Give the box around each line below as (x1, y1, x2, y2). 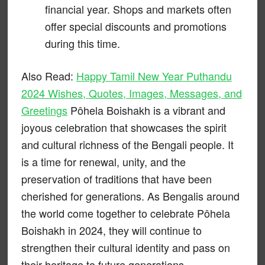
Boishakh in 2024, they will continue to (21, 222, 202, 238)
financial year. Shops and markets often (44, 1, 231, 17)
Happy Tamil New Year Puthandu (76, 68, 232, 84)
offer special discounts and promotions (44, 18, 227, 34)
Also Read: (21, 68, 76, 84)
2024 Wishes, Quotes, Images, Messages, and (21, 85, 242, 101)
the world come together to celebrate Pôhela (21, 205, 230, 221)
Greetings (21, 102, 67, 118)
